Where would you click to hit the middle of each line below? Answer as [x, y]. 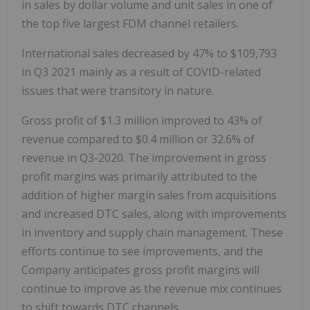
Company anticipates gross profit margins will [140, 270]
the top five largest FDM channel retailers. [130, 23]
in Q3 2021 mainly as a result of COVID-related [141, 72]
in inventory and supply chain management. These [152, 232]
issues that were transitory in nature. [118, 90]
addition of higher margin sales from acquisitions [149, 195]
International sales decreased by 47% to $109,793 [149, 53]
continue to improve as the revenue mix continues [152, 288]
